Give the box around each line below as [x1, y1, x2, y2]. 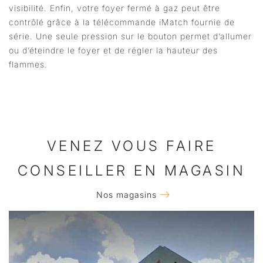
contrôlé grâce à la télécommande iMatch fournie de [9, 17, 235, 28]
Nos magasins [96, 189, 157, 200]
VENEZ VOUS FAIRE [46, 137, 217, 155]
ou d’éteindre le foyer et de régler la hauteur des [9, 45, 218, 56]
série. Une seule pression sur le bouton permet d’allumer [9, 31, 252, 42]
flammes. [9, 59, 48, 70]
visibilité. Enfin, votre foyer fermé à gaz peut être [9, 3, 220, 14]
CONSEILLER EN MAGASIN [17, 162, 246, 180]
